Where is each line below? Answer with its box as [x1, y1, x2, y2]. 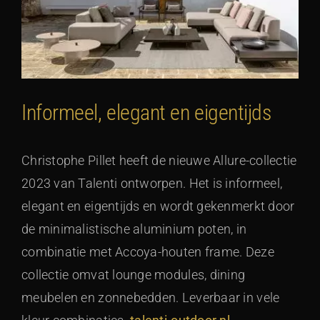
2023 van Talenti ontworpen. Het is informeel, [21, 176, 283, 191]
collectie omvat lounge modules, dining [21, 267, 246, 283]
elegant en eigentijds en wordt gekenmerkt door [21, 199, 295, 214]
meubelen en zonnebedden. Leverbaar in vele [21, 290, 280, 306]
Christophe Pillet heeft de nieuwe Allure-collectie [21, 153, 297, 169]
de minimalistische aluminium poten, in [21, 221, 247, 237]
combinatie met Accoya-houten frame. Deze [21, 244, 274, 260]
